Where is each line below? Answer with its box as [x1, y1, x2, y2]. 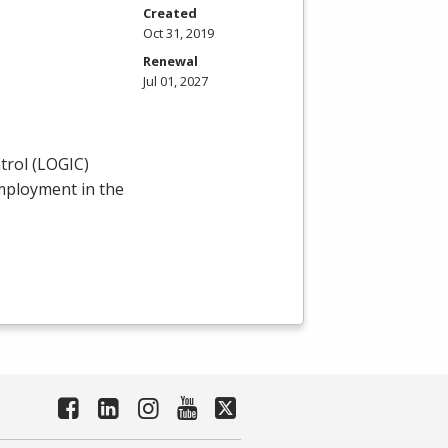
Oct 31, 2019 [143, 24, 214, 43]
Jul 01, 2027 [143, 72, 208, 91]
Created [143, 4, 197, 23]
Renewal [143, 52, 198, 71]
